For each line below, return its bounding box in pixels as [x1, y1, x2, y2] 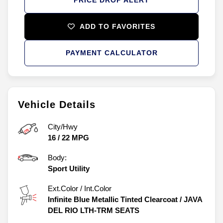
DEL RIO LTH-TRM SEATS [48, 206, 139, 215]
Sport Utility [48, 164, 90, 173]
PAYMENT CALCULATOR [65, 48, 158, 57]
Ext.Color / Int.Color [48, 184, 111, 193]
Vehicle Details [18, 99, 96, 110]
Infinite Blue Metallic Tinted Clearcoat [48, 195, 178, 204]
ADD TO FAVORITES [80, 22, 155, 30]
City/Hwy [48, 122, 78, 131]
